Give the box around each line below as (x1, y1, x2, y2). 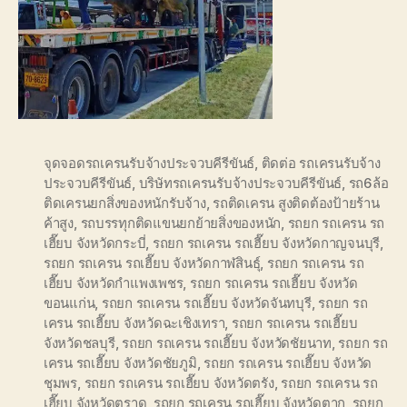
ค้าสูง (44, 213, 74, 232)
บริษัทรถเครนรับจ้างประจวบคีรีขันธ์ (138, 174, 342, 192)
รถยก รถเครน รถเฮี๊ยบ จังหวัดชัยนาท (122, 333, 332, 352)
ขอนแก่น (44, 293, 95, 312)
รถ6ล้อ (348, 174, 389, 192)
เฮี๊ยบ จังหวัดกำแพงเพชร (44, 273, 184, 292)
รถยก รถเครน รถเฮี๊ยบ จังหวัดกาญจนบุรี (152, 233, 381, 252)
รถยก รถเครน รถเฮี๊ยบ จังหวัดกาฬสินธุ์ (44, 253, 261, 272)
